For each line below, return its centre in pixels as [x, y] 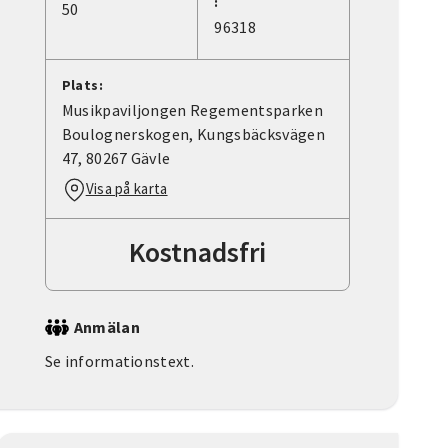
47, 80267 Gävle [116, 158]
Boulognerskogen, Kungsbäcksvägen [193, 134]
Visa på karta [126, 189]
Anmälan [106, 327]
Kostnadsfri [197, 252]
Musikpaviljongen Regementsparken [192, 110]
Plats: [82, 85]
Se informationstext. [119, 361]
